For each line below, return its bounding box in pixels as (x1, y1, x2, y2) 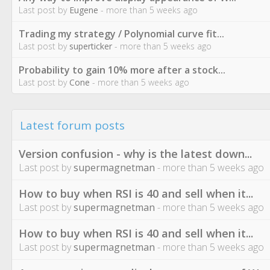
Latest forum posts (20, 118, 125, 133)
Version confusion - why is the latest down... (19, 146, 252, 161)
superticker (69, 40, 112, 52)
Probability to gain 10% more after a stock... (19, 63, 225, 77)
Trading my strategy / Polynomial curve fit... (19, 27, 224, 40)
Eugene (69, 4, 98, 16)
